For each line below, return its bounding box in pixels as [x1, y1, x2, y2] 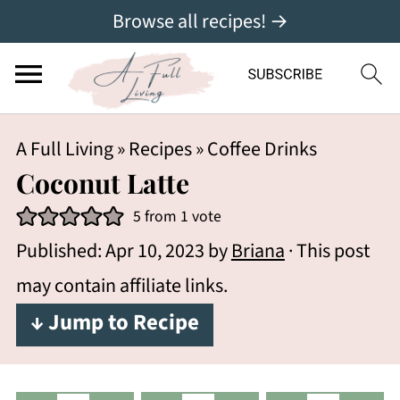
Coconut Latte [15, 165, 189, 201]
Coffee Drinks [206, 135, 317, 163]
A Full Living [15, 135, 113, 163]
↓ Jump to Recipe [29, 307, 199, 338]
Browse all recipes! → [112, 6, 288, 36]
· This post [284, 237, 370, 265]
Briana [230, 237, 285, 265]
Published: [15, 237, 105, 265]
